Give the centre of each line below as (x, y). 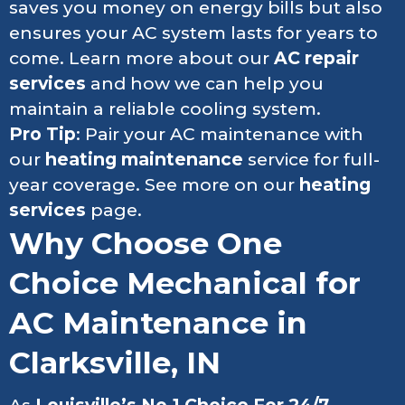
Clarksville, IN (115, 363)
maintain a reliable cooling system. (165, 109)
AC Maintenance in (158, 323)
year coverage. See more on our (154, 185)
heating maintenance (144, 160)
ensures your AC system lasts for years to (193, 33)
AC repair (316, 59)
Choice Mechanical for (185, 283)
